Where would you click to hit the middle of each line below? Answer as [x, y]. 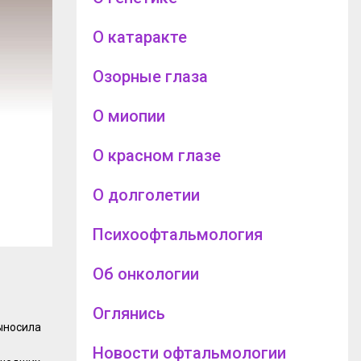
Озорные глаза [150, 76]
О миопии [129, 116]
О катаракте [139, 37]
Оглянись [129, 313]
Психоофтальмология [177, 234]
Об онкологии [145, 274]
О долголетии [146, 195]
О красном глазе [156, 155]
